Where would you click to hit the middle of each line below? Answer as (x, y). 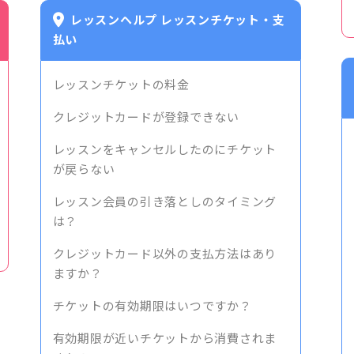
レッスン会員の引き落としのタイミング (164, 202)
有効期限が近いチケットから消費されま (164, 339)
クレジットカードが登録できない (146, 117)
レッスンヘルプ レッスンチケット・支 (177, 20)
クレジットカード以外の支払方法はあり (164, 254)
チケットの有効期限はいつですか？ (152, 306)
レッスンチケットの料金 (121, 85)
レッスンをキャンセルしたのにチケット (164, 150)
